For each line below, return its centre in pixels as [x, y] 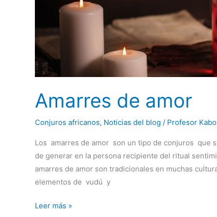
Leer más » [54, 206]
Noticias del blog [132, 122]
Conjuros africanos [67, 122]
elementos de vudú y [73, 182]
